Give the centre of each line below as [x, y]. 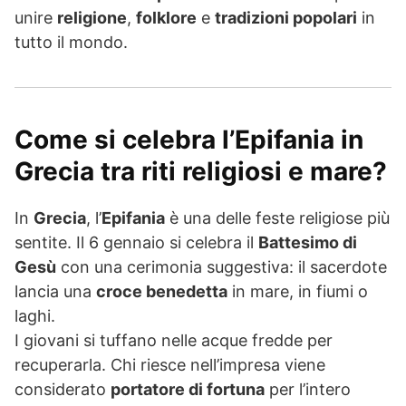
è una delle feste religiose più [277, 218]
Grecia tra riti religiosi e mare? [201, 172]
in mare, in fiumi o [298, 292]
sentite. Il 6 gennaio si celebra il [136, 243]
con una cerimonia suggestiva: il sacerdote [222, 267]
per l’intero [308, 390]
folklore [166, 18]
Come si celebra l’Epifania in [189, 140]
